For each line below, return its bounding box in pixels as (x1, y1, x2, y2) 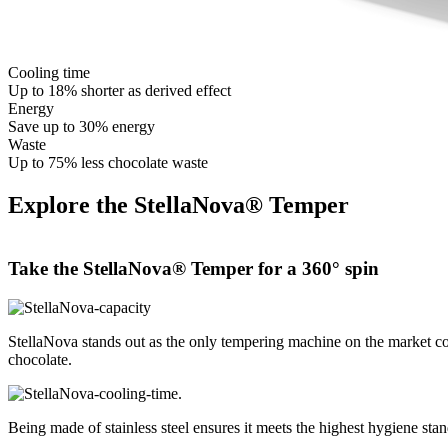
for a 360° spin (253, 257, 379, 279)
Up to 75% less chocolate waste (8, 154, 208, 172)
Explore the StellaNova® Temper (8, 192, 349, 219)
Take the (8, 257, 83, 279)
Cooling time (8, 64, 90, 82)
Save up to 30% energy (8, 118, 155, 136)
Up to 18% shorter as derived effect (8, 82, 231, 100)
